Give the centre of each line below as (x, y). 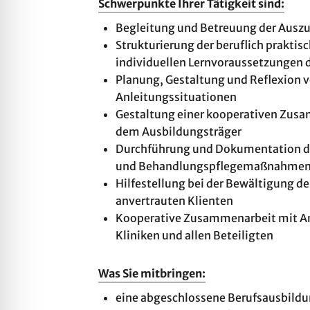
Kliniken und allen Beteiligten (194, 235)
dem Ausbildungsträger (179, 131)
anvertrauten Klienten (174, 201)
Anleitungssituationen (176, 97)
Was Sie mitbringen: (152, 273)
